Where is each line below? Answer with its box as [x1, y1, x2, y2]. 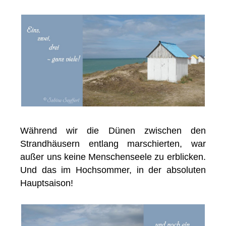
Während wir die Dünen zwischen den [20, 126, 206, 136]
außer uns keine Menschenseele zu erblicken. [20, 152, 206, 162]
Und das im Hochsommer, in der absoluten [20, 165, 206, 176]
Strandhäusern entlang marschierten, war [20, 139, 206, 149]
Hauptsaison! [20, 178, 74, 189]
